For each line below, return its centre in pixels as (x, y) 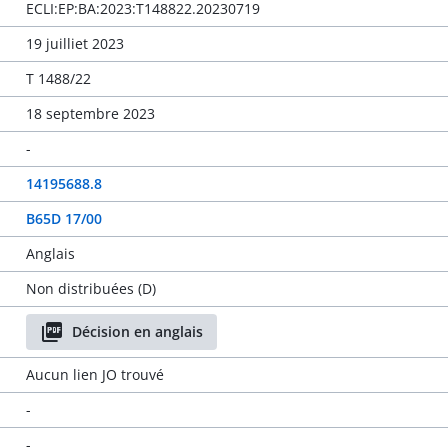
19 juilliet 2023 (74, 43)
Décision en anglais (137, 331)
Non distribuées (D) (90, 288)
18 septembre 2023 (90, 113)
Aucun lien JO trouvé (94, 374)
